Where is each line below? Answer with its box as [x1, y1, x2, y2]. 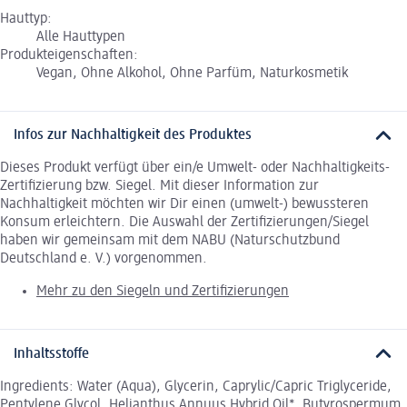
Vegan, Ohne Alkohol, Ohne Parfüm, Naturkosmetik [36, 65, 348, 81]
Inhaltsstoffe [14, 346, 89, 362]
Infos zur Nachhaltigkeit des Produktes [14, 128, 252, 144]
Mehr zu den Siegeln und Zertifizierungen [36, 284, 289, 300]
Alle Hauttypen [36, 29, 125, 45]
